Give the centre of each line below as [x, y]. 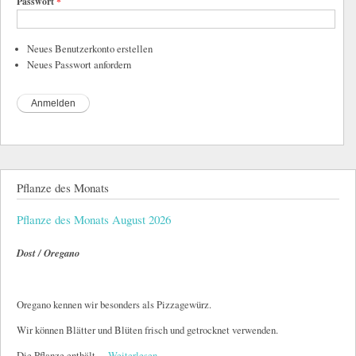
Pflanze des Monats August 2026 [94, 219]
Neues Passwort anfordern [79, 64]
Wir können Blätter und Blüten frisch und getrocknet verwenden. [147, 331]
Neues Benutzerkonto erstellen [89, 49]
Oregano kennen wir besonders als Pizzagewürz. [114, 304]
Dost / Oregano [48, 253]
